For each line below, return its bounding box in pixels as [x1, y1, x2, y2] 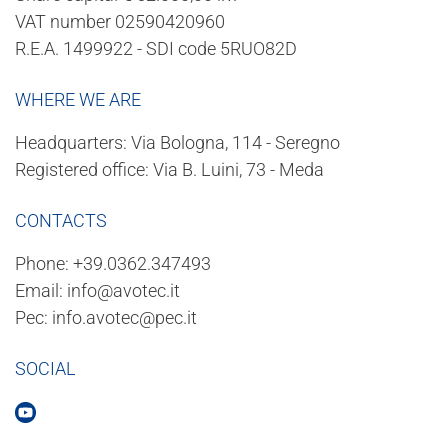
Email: [15, 279, 67, 301]
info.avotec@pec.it [52, 306, 197, 328]
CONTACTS [15, 209, 107, 231]
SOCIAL [15, 357, 76, 379]
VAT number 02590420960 [15, 10, 225, 32]
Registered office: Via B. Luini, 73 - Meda [15, 158, 324, 180]
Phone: [15, 252, 73, 274]
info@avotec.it [67, 279, 180, 301]
